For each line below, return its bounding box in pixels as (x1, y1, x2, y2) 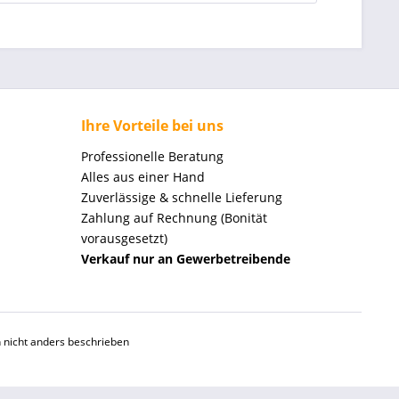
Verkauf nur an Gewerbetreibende (81, 250, 290, 267)
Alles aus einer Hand (81, 168, 205, 185)
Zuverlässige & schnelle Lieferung (81, 189, 282, 206)
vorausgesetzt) (81, 230, 167, 247)
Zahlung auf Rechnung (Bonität (81, 209, 267, 226)
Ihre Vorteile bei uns (81, 116, 224, 135)
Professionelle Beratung (81, 148, 224, 165)
